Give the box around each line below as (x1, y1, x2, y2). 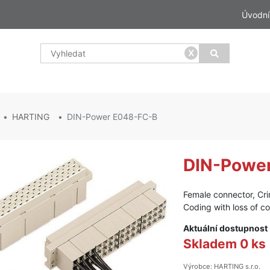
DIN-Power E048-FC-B (67, 111, 157, 122)
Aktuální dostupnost (183, 223, 268, 233)
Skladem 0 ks (183, 236, 266, 251)
